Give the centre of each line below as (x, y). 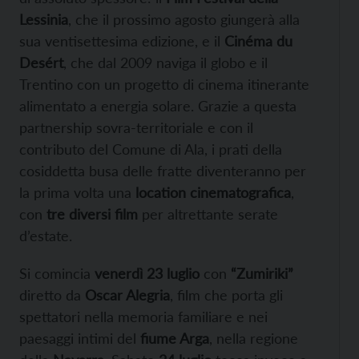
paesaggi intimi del (80, 338)
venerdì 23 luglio (147, 273)
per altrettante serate (208, 214)
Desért (41, 62)
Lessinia (44, 19)
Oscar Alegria (127, 294)
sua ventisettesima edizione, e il (122, 40)
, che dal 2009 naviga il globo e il (165, 62)
